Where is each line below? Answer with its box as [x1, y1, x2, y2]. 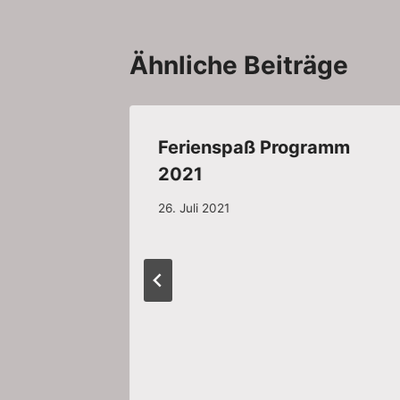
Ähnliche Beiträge [129, 49, 348, 80]
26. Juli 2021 [158, 201, 229, 216]
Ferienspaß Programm [158, 136, 350, 158]
